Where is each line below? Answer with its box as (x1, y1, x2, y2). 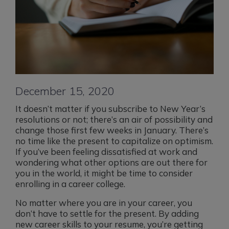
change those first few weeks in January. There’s (15, 124, 209, 135)
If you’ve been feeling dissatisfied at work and (15, 146, 197, 157)
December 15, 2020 (15, 83, 114, 98)
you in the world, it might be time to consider (15, 167, 193, 178)
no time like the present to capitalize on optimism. (15, 135, 213, 146)
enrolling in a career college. (15, 178, 125, 189)
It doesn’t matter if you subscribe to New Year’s (15, 103, 205, 114)
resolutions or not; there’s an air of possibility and (15, 113, 213, 125)
